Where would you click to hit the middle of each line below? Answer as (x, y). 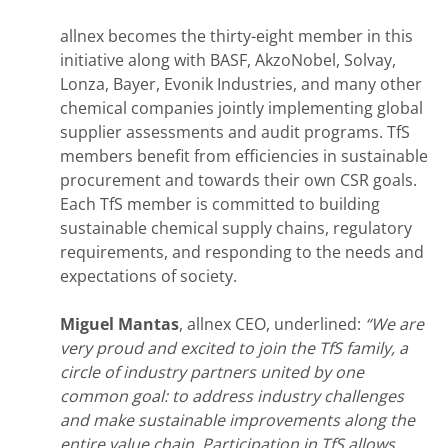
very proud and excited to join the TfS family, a (234, 347)
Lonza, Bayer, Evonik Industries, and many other (241, 83)
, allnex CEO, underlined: (272, 323)
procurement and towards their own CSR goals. (238, 179)
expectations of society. (148, 275)
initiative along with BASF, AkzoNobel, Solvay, (228, 59)
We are (397, 323)
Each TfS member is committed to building (220, 203)
